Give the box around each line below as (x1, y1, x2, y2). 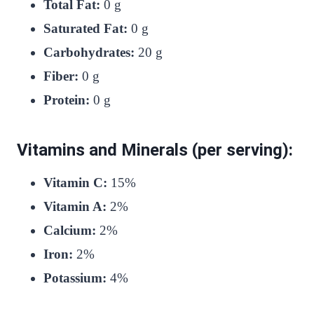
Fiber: (43, 68, 78, 83)
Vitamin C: (43, 175, 107, 190)
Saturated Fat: (43, 20, 128, 36)
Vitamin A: (43, 198, 107, 214)
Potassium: (43, 270, 107, 285)
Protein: (43, 92, 90, 107)
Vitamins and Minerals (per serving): (17, 139, 293, 160)
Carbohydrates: (43, 44, 135, 60)
